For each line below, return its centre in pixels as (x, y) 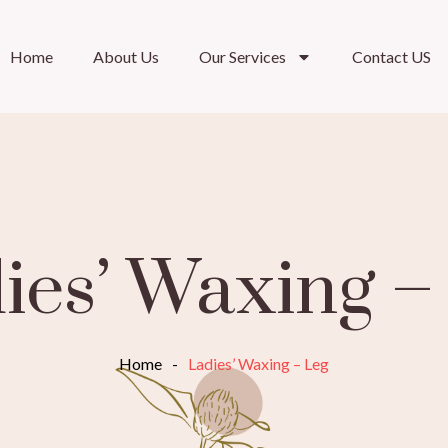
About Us (125, 56)
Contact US (391, 56)
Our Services (242, 56)
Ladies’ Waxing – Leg (258, 364)
